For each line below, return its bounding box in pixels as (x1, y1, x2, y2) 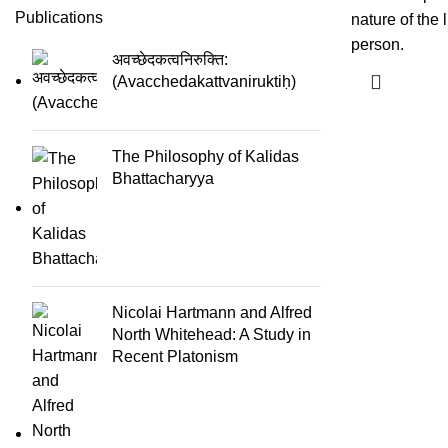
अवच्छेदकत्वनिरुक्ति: (112, 51, 228, 68)
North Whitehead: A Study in (112, 326, 311, 343)
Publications (15, 9, 103, 26)
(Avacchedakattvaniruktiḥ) (112, 73, 296, 90)
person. (351, 36, 404, 53)
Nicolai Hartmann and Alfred (112, 304, 312, 321)
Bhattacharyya (112, 170, 214, 187)
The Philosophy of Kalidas (112, 148, 299, 165)
